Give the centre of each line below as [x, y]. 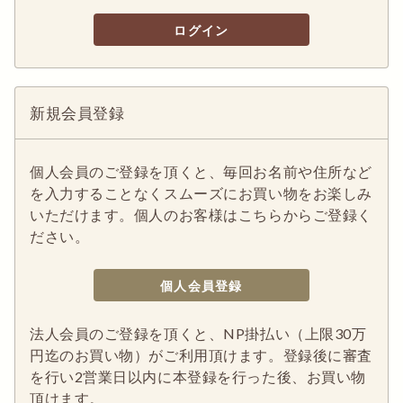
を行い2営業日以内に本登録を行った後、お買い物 [198, 376]
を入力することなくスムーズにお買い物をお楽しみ [201, 193]
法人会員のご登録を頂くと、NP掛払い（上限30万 [198, 333]
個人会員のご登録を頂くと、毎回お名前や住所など [201, 171]
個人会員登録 [201, 285]
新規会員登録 [77, 113]
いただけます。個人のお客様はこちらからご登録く [201, 215]
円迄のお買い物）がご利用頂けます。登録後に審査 [201, 355]
